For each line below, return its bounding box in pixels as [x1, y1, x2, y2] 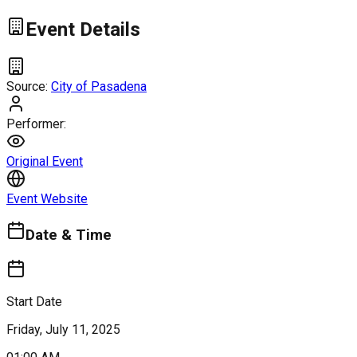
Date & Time [25, 226, 112, 245]
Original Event [6, 153, 83, 169]
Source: [6, 78, 51, 94]
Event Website [6, 190, 88, 206]
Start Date [6, 294, 62, 310]
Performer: [6, 116, 66, 131]
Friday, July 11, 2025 [6, 322, 120, 338]
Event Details [25, 18, 140, 41]
